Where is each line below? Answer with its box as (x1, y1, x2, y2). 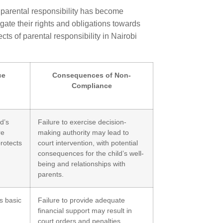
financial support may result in (38, 207, 132, 215)
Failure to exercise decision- (38, 118, 126, 126)
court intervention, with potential (38, 139, 138, 147)
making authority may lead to (38, 128, 129, 136)
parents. (38, 170, 64, 178)
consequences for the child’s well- (38, 149, 144, 157)
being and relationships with (38, 160, 125, 168)
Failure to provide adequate (38, 196, 125, 204)
